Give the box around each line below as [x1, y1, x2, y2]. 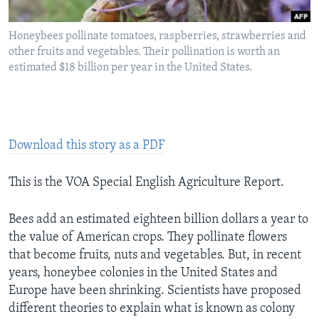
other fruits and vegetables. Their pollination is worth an [9, 46, 280, 58]
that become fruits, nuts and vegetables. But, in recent [9, 249, 301, 263]
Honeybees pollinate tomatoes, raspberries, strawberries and [9, 31, 306, 43]
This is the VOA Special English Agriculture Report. [9, 176, 284, 190]
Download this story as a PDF [9, 139, 164, 153]
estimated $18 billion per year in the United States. [9, 62, 252, 74]
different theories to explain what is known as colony [9, 302, 295, 316]
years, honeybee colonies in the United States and [9, 266, 278, 281]
